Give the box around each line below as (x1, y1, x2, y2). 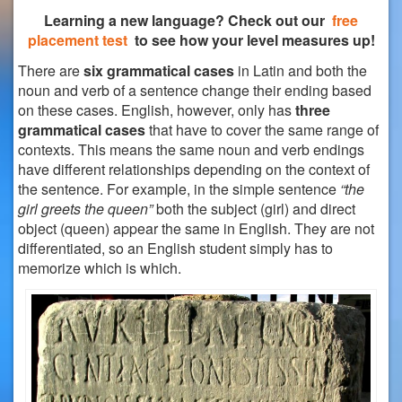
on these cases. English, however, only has (18, 100, 295, 121)
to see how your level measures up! (127, 30, 375, 51)
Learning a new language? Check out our (44, 10, 332, 31)
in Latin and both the (234, 60, 367, 82)
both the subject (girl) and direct (153, 198, 355, 220)
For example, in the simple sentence (107, 179, 340, 200)
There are (18, 60, 83, 82)
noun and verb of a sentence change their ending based (18, 80, 371, 101)
